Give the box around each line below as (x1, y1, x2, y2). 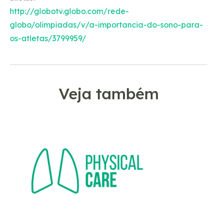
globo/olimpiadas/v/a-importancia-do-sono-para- (10, 19, 203, 30)
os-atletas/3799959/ (10, 33, 86, 43)
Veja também (58, 83, 159, 103)
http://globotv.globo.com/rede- (10, 6, 129, 16)
